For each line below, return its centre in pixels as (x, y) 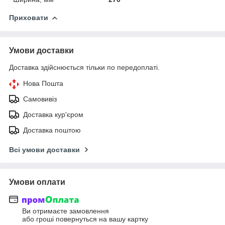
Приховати (29, 17)
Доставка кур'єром (53, 114)
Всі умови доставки (44, 149)
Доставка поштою (52, 130)
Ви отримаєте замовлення (66, 211)
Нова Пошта (43, 83)
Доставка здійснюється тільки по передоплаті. (84, 67)
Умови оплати (37, 182)
